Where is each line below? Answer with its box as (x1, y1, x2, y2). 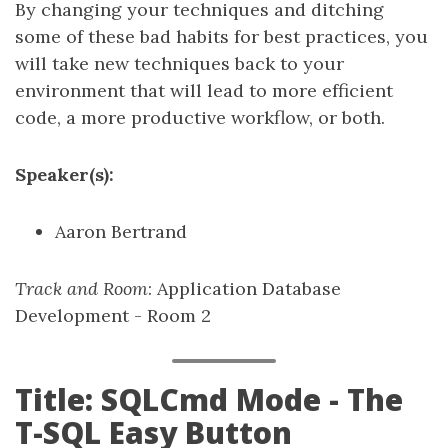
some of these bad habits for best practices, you (15, 25, 428, 48)
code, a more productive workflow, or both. (15, 106, 385, 129)
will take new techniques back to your (15, 52, 344, 75)
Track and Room (15, 277, 148, 300)
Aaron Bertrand (55, 220, 187, 243)
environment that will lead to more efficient (15, 79, 393, 102)
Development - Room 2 (15, 304, 211, 327)
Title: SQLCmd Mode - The (15, 379, 403, 420)
